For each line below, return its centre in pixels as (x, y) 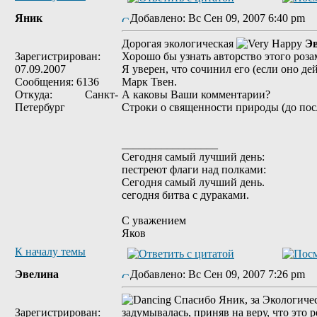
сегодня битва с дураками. (185, 195)
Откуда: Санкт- (67, 94)
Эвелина (37, 274)
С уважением (154, 220)
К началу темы (50, 252)
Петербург (40, 107)
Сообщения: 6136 (57, 82)
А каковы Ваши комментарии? (196, 94)
